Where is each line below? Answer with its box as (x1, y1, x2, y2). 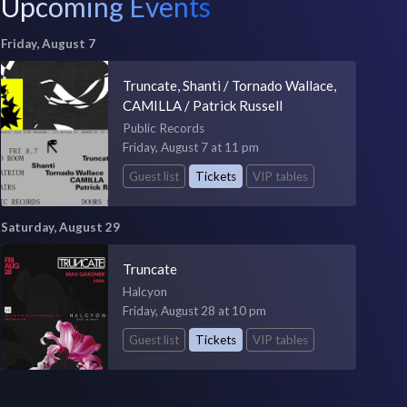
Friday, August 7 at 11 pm (122, 140, 259, 154)
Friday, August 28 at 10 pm (122, 303, 266, 318)
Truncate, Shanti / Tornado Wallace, (122, 77, 336, 94)
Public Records (122, 121, 204, 135)
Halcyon (122, 283, 167, 299)
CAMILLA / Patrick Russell (122, 97, 283, 114)
